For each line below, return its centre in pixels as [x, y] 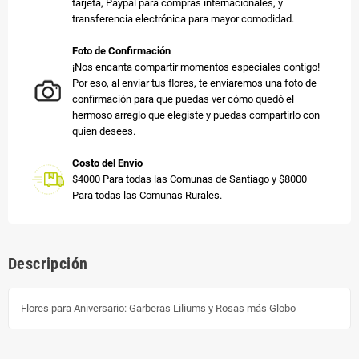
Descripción [48, 263]
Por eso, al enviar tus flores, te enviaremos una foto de [194, 83]
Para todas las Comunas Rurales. [147, 195]
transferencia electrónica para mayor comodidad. [183, 18]
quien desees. [104, 131]
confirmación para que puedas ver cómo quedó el [183, 99]
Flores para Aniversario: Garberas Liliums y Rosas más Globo [158, 308]
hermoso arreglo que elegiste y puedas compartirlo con [196, 115]
